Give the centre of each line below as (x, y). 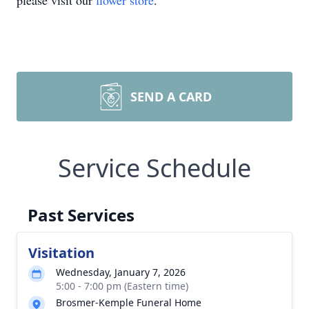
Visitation (61, 253)
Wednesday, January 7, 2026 (121, 272)
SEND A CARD (171, 97)
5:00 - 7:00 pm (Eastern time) (122, 286)
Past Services (81, 215)
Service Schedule (154, 168)
